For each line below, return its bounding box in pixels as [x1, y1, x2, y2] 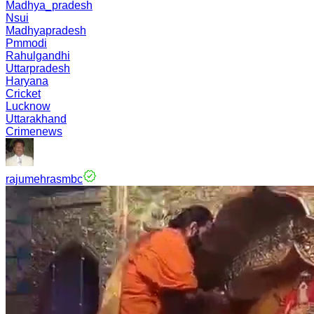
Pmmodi [6, 37, 47, 49]
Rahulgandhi [6, 50, 70, 62]
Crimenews [6, 125, 62, 137]
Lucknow [6, 100, 50, 112]
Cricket [6, 88, 41, 100]
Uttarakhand [6, 113, 67, 125]
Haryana [6, 75, 48, 87]
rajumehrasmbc [6, 173, 83, 185]
